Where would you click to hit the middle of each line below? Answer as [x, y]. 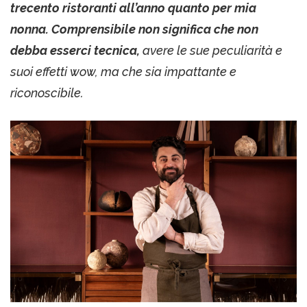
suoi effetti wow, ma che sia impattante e [123, 72]
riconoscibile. [47, 93]
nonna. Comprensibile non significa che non [134, 29]
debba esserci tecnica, [76, 51]
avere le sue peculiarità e [212, 51]
